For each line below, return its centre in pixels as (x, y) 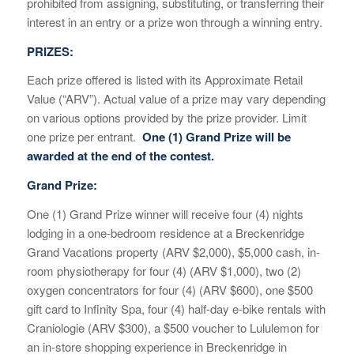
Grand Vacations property (92, 251)
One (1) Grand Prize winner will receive (129, 213)
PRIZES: (50, 51)
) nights (284, 213)
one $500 (289, 289)
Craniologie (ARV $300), (90, 327)
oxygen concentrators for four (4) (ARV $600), (146, 289)
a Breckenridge (265, 232)
